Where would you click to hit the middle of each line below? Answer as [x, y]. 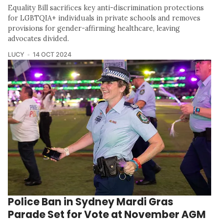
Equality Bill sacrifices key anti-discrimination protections [106, 8]
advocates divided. [38, 39]
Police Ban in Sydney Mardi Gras [90, 201]
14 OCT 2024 [52, 55]
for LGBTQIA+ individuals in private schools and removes [104, 18]
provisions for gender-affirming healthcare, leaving [94, 29]
